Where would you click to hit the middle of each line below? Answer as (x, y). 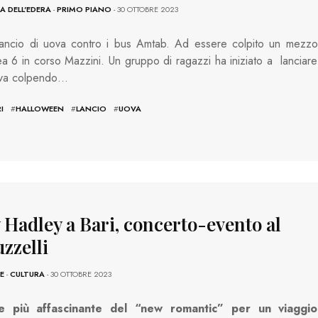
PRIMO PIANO (84, 9)
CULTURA (27, 274)
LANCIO (91, 108)
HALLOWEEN (39, 108)
